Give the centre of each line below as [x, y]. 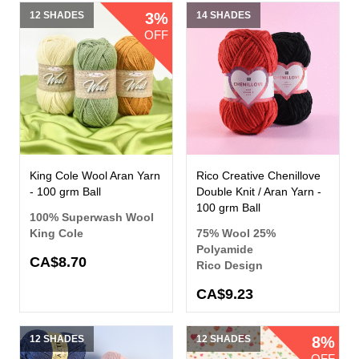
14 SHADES [224, 16]
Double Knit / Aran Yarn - [259, 192]
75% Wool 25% [236, 234]
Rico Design [230, 266]
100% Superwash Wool [92, 218]
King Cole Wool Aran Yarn [95, 176]
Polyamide [225, 250]
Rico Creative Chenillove [258, 176]
